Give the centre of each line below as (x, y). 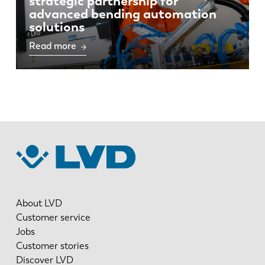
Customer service (53, 217)
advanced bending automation (122, 14)
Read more (52, 46)
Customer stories (52, 245)
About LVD (39, 203)
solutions (56, 27)
